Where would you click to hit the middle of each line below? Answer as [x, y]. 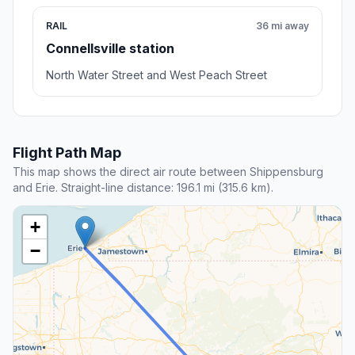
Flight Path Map [67, 153]
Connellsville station [110, 49]
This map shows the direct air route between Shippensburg [168, 172]
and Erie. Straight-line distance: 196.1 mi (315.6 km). [143, 188]
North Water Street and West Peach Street [157, 75]
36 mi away [282, 26]
